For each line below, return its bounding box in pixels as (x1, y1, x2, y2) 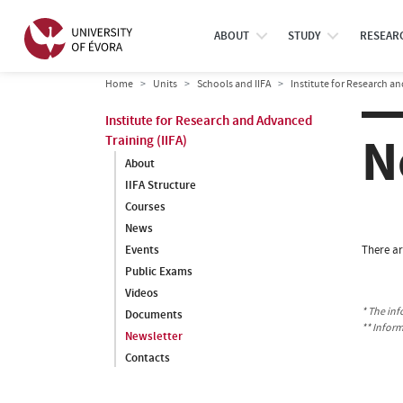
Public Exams (125, 263, 193, 280)
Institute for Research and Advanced (105, 112, 312, 130)
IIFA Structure (125, 176, 196, 193)
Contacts (125, 349, 170, 366)
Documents (125, 306, 183, 323)
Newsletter (125, 327, 183, 345)
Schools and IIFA (197, 76, 271, 91)
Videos (125, 284, 158, 301)
